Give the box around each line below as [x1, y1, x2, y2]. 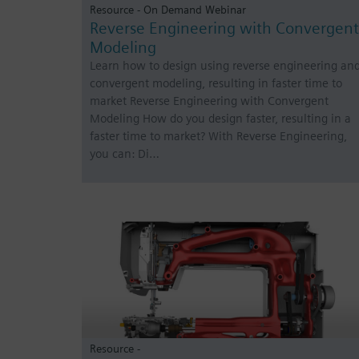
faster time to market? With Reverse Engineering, [90, 129, 347, 144]
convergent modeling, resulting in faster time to [90, 76, 342, 91]
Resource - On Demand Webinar [90, 2, 246, 17]
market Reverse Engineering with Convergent [90, 94, 329, 109]
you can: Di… [90, 147, 159, 162]
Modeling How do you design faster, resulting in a [90, 111, 351, 127]
